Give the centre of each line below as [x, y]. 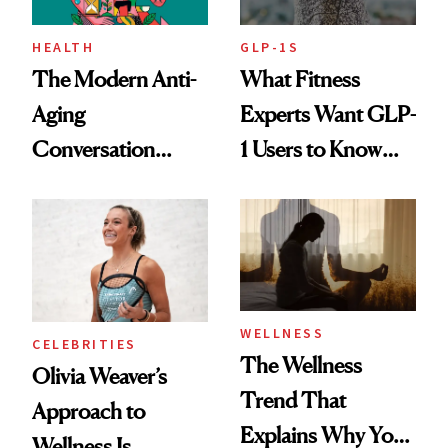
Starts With [83, 183]
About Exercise [308, 183]
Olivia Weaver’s [99, 376]
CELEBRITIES [84, 344]
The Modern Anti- [114, 78]
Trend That [293, 399]
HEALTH [63, 46]
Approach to [88, 411]
